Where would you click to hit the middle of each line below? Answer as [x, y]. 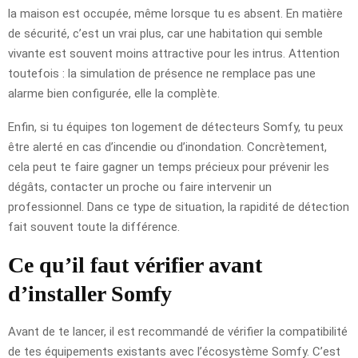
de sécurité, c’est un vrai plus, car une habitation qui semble [165, 34]
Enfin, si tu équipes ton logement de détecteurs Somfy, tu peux [175, 127]
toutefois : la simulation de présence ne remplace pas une [162, 74]
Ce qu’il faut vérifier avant [135, 265]
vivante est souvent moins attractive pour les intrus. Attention [174, 54]
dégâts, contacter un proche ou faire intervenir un [140, 187]
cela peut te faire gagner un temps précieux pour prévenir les [169, 167]
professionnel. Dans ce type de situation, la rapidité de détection [179, 207]
